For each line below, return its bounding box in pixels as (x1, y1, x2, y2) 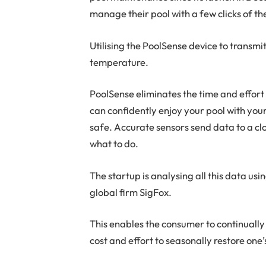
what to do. (90, 137, 139, 150)
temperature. (90, 55, 149, 68)
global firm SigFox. (90, 185, 172, 198)
